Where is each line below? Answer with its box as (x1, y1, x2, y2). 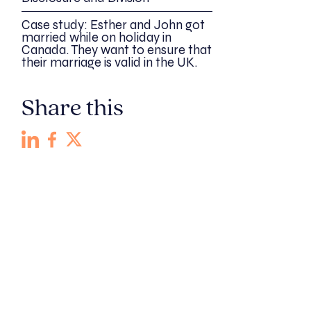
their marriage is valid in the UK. (22, 54, 197, 70)
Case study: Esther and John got (22, 17, 205, 33)
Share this (22, 96, 124, 121)
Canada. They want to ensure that (22, 42, 212, 58)
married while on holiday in (22, 29, 171, 45)
